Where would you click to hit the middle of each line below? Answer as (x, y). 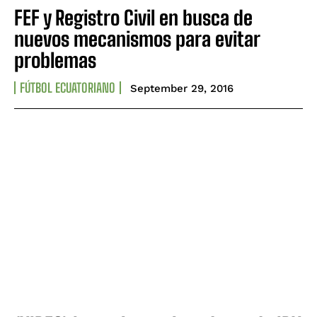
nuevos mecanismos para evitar (137, 39)
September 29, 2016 (182, 89)
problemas (55, 60)
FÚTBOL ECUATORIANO (68, 88)
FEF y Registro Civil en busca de (133, 18)
